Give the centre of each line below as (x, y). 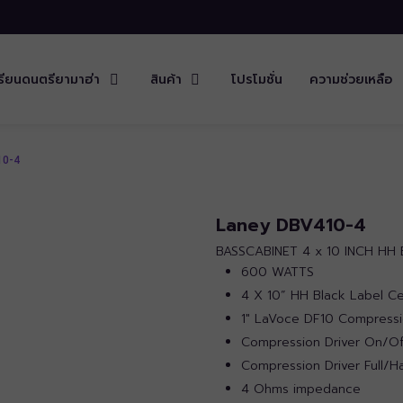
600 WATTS (277, 272)
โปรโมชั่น (257, 79)
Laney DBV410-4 (291, 225)
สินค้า (166, 79)
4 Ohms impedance (300, 389)
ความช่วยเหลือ (351, 79)
